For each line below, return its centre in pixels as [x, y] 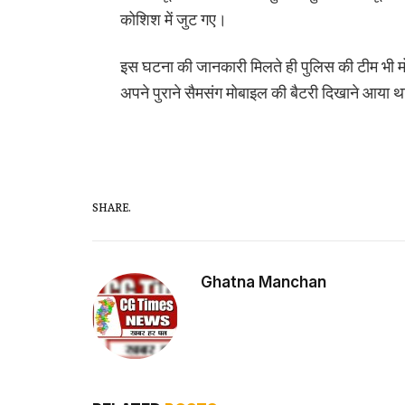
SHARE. [112, 206]
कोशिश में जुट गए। [173, 19]
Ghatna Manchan [264, 282]
